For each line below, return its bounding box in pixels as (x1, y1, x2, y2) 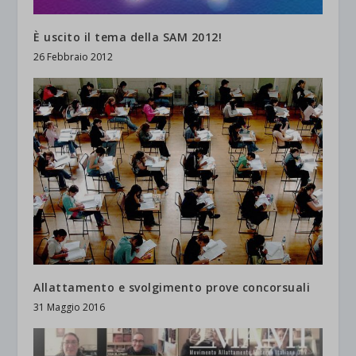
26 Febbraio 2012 (33, 50, 114, 64)
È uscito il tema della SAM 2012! (33, 29, 222, 45)
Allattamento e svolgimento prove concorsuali (33, 279, 311, 295)
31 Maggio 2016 (33, 300, 106, 314)
